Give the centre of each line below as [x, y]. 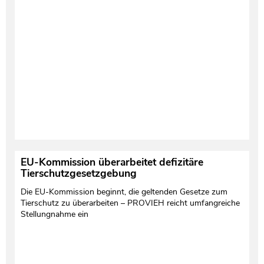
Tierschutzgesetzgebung [78, 173]
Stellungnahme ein [54, 214]
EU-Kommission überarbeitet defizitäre [112, 162]
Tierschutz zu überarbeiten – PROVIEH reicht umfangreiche [130, 203]
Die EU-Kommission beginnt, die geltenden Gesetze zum [124, 192]
